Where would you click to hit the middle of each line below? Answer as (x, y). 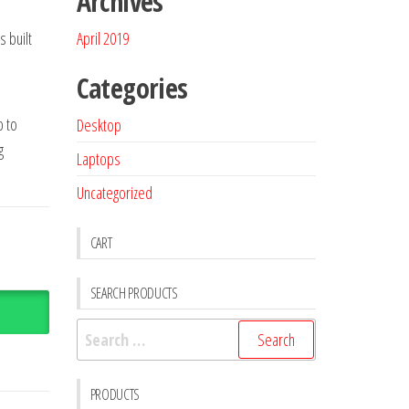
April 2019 (102, 38)
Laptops (98, 159)
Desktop (99, 125)
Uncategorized (114, 193)
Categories (132, 88)
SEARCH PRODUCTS (134, 293)
